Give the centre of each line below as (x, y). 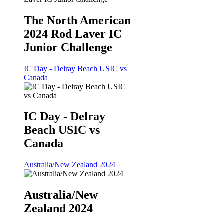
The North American (77, 20)
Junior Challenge (68, 47)
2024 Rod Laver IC (73, 34)
